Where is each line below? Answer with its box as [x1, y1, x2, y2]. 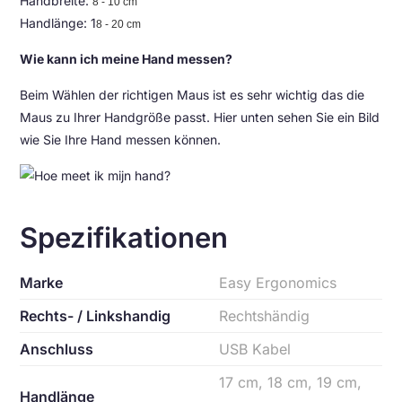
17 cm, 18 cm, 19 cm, [219, 373, 363, 391]
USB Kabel [219, 340, 292, 358]
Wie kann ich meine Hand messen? [20, 51, 233, 66]
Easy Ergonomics [219, 274, 337, 292]
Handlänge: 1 [20, 15, 97, 31]
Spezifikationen [20, 221, 229, 254]
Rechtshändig [219, 307, 310, 325]
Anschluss [20, 340, 94, 358]
